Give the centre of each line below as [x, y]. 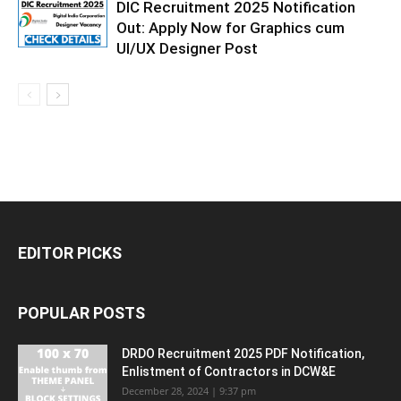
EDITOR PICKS [70, 253]
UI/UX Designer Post [187, 49]
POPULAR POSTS [81, 313]
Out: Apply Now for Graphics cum [230, 28]
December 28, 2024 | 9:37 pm [189, 391]
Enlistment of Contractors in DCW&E [229, 372]
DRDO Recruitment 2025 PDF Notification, [243, 354]
